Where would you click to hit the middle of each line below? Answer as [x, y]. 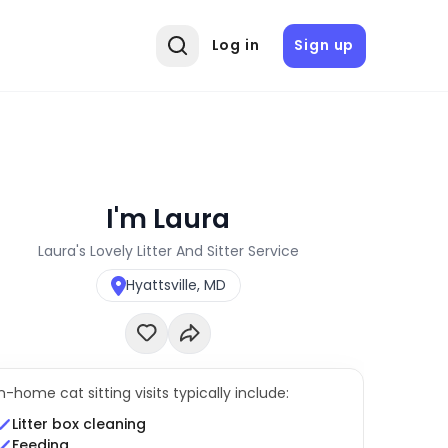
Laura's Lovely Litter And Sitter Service [168, 250]
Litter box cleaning [78, 424]
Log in [235, 45]
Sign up [324, 45]
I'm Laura [168, 218]
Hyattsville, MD [175, 285]
